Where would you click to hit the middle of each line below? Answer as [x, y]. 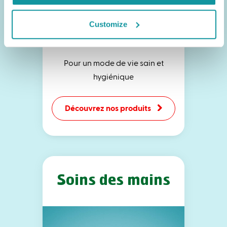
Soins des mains [113, 181]
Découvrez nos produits [108, 107]
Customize [108, 24]
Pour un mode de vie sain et [113, 62]
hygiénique [113, 76]
